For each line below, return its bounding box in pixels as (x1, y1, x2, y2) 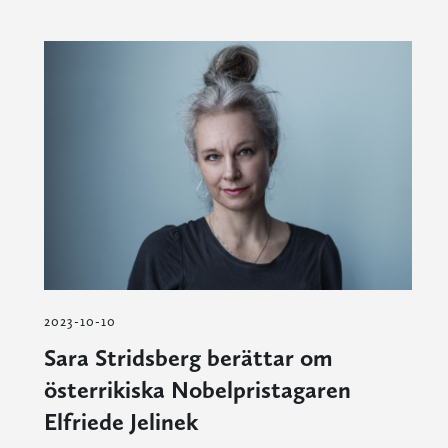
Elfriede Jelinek (43, 406, 198, 436)
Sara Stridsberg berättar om (43, 342, 333, 372)
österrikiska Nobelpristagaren (43, 374, 351, 404)
